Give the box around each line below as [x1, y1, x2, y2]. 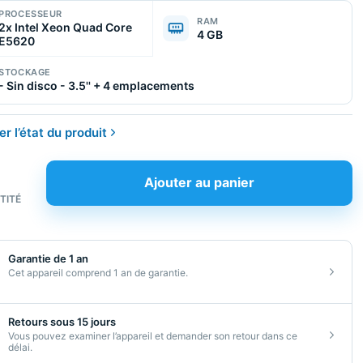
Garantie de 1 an [8, 251, 89, 265]
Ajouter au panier [144, 174, 255, 191]
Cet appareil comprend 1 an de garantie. [8, 266, 189, 279]
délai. [8, 340, 33, 353]
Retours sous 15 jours [8, 314, 117, 328]
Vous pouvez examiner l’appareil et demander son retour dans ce [8, 329, 298, 342]
